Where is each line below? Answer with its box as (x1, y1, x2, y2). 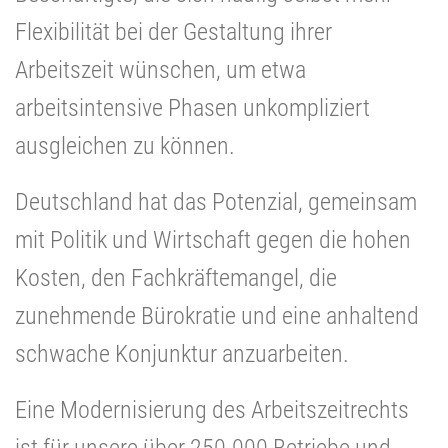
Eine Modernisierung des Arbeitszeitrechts (15, 395, 409, 424)
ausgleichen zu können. (15, 131, 235, 160)
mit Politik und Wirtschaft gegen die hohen (15, 225, 411, 254)
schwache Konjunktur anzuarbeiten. (15, 339, 349, 368)
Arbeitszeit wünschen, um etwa (15, 55, 306, 84)
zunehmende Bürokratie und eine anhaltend (15, 301, 419, 330)
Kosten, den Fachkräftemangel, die (15, 263, 337, 292)
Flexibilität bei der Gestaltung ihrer (15, 17, 332, 46)
